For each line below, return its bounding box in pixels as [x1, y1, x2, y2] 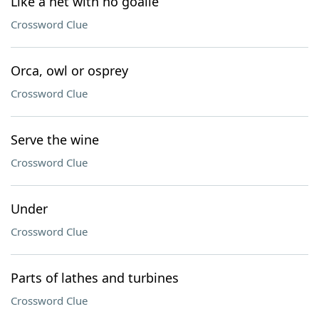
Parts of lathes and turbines [11, 269, 179, 286]
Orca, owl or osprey [11, 62, 128, 79]
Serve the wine [11, 131, 99, 148]
